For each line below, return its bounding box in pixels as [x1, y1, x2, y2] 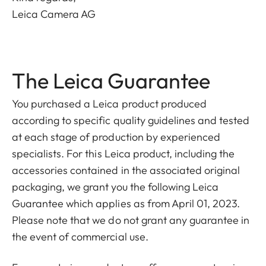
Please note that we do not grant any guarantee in [12, 213, 250, 227]
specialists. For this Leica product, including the [12, 147, 235, 160]
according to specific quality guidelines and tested [12, 113, 250, 127]
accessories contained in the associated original [12, 163, 240, 177]
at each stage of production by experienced [12, 130, 221, 144]
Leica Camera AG [12, 7, 96, 21]
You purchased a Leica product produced [12, 97, 207, 110]
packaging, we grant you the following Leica [12, 180, 219, 194]
